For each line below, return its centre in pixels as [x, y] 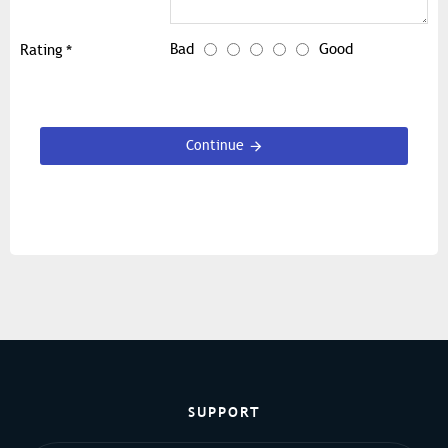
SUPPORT [224, 411]
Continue [214, 146]
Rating [41, 50]
